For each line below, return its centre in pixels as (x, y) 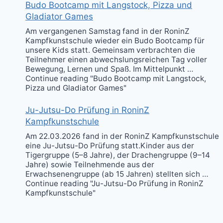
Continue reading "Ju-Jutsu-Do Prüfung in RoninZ (114, 183)
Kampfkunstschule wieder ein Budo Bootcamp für (115, 40)
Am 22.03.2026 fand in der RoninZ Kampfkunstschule (122, 136)
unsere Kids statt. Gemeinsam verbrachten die (110, 50)
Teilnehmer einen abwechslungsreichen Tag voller (116, 59)
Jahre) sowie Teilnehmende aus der (90, 164)
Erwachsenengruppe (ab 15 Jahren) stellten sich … (117, 174)
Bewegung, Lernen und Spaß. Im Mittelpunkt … (110, 69)
